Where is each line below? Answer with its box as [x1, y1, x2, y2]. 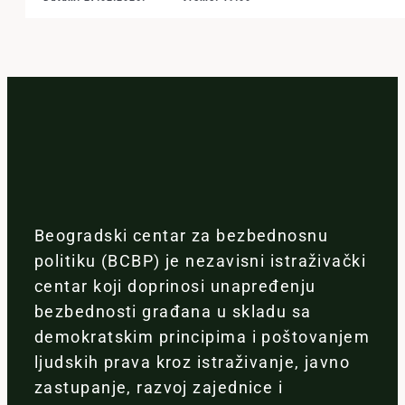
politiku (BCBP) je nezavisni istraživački [33, 251, 367, 270]
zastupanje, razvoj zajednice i [33, 378, 284, 397]
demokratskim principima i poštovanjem [33, 327, 371, 346]
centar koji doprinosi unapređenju [33, 277, 316, 296]
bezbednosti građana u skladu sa [33, 302, 312, 321]
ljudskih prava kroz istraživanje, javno [33, 353, 351, 372]
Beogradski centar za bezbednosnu [33, 226, 329, 245]
